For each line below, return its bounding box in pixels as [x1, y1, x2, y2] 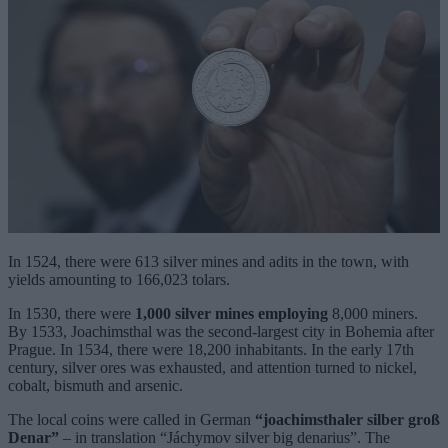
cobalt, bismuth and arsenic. [8, 376, 183, 394]
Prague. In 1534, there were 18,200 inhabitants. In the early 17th [8, 340, 414, 358]
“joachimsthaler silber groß [255, 410, 440, 428]
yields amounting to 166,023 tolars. [8, 270, 230, 288]
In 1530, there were [8, 304, 135, 322]
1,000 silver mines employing [135, 304, 328, 322]
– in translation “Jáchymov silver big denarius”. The [59, 428, 390, 446]
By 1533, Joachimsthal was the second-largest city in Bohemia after [8, 322, 434, 340]
